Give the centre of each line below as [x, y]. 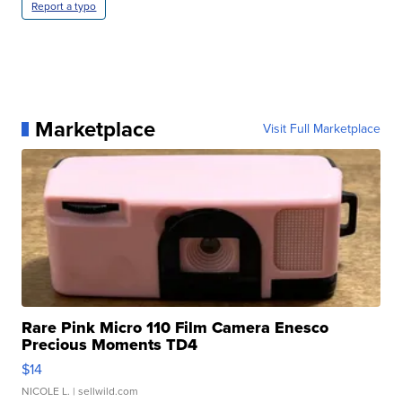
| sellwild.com [105, 391]
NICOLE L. [46, 391]
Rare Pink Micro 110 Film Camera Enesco [175, 327]
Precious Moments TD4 [110, 344]
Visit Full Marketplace [321, 128]
